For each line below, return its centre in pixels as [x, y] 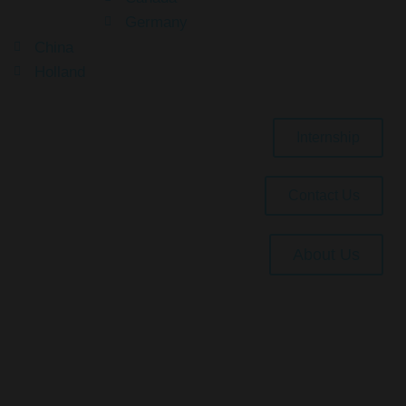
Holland [59, 72]
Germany [156, 22]
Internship [328, 137]
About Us [326, 254]
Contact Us [324, 195]
